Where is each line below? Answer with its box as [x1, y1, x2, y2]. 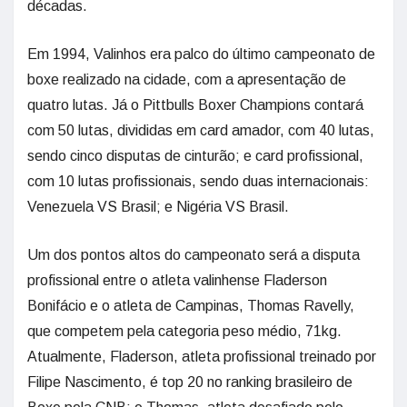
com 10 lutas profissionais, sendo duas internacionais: [27, 174, 369, 189]
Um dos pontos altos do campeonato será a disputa [27, 247, 360, 263]
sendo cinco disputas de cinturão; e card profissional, [27, 148, 363, 164]
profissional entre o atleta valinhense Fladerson [27, 273, 327, 288]
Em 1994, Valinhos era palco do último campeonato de [27, 46, 375, 62]
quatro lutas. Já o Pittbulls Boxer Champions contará [27, 97, 363, 113]
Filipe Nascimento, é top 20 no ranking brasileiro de [27, 374, 352, 390]
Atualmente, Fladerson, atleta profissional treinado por [27, 349, 376, 364]
